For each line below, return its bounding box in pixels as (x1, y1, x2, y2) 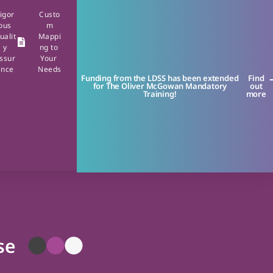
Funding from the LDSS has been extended (81, 73, 239, 83)
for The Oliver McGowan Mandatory (93, 80, 227, 91)
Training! (143, 88, 177, 99)
